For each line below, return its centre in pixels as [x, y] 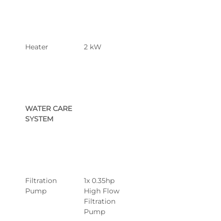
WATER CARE [50, 109]
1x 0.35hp [100, 181]
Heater [37, 47]
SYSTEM [39, 119]
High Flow [103, 191]
